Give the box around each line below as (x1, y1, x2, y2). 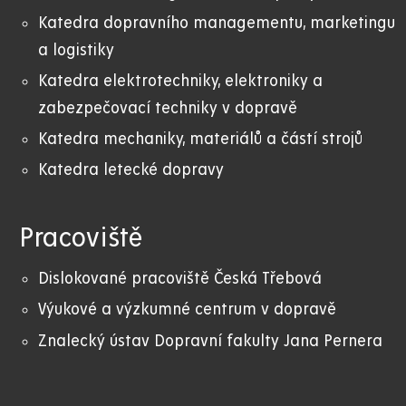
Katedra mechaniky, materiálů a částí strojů (38, 130, 362, 149)
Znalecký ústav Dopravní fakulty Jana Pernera (38, 332, 382, 350)
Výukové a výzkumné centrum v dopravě (38, 301, 336, 319)
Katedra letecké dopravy (38, 161, 224, 179)
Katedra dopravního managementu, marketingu (38, 14, 395, 32)
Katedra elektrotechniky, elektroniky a (38, 72, 323, 90)
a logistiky (38, 41, 114, 59)
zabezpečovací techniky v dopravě (38, 99, 297, 117)
